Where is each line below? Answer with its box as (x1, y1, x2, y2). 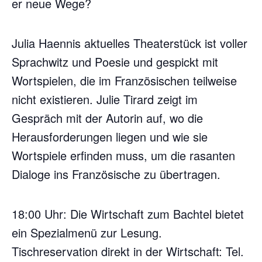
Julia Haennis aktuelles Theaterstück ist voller (12, 35, 247, 51)
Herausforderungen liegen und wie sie (12, 128, 208, 145)
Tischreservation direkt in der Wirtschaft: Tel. (12, 243, 244, 260)
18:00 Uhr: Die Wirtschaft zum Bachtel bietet (12, 205, 244, 222)
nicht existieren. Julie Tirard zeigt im (12, 91, 198, 108)
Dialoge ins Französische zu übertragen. (12, 166, 220, 182)
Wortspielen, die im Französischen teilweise (12, 72, 237, 89)
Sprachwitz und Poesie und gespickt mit (12, 53, 218, 70)
